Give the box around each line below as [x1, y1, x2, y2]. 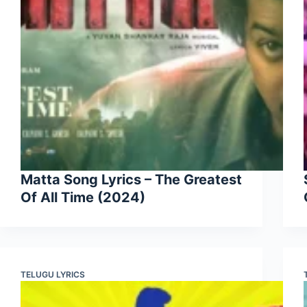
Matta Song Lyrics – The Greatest [21, 171, 242, 188]
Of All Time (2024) [21, 189, 145, 206]
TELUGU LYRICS [21, 269, 85, 280]
